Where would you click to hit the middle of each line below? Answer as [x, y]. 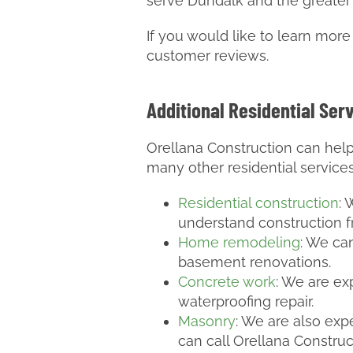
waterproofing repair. [246, 301]
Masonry [207, 321]
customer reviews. [208, 56]
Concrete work [227, 282]
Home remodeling [239, 242]
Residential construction [258, 203]
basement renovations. [255, 262]
